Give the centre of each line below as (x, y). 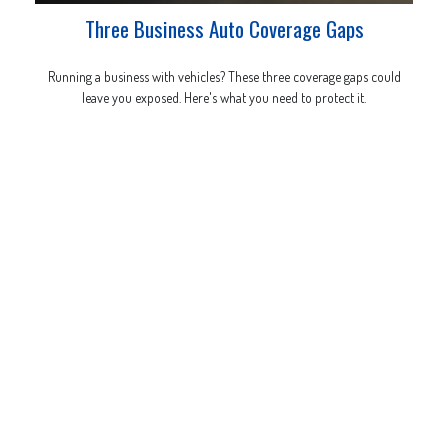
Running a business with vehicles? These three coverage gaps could (224, 76)
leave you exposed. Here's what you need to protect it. (224, 97)
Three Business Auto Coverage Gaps (224, 29)
